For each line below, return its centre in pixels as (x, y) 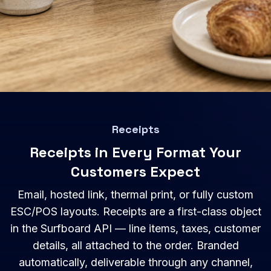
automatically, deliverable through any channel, (135, 263)
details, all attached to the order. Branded (135, 246)
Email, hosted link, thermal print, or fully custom (135, 195)
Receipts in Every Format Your (135, 152)
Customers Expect (135, 172)
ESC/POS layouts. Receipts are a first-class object (135, 212)
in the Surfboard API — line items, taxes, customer (135, 229)
